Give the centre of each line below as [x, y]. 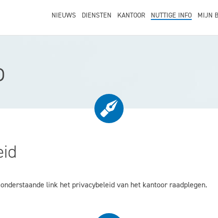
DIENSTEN [97, 15]
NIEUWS [64, 15]
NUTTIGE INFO [171, 15]
